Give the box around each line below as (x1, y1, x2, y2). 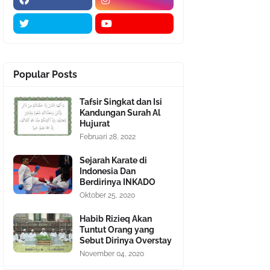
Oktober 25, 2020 (80, 191, 135, 200)
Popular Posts (13, 69, 77, 81)
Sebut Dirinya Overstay (80, 236, 172, 246)
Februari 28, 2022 (80, 133, 136, 142)
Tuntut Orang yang (80, 225, 154, 235)
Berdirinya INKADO (80, 177, 155, 187)
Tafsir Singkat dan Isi (80, 97, 162, 107)
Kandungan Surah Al (80, 108, 160, 118)
